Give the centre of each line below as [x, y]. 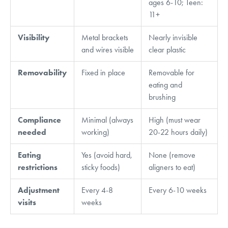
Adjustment [39, 190]
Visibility [34, 37]
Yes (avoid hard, [107, 155]
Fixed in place [103, 72]
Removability [42, 72]
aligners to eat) [172, 167]
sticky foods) [101, 167]
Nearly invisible [173, 37]
